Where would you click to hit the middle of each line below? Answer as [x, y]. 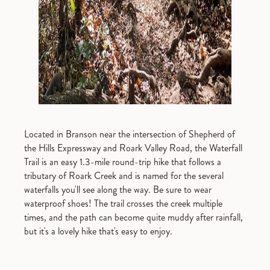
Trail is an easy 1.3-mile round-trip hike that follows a [123, 162]
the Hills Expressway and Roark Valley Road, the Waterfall [133, 148]
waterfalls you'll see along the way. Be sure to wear [118, 189]
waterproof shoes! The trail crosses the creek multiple [123, 203]
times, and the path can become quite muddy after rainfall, [133, 217]
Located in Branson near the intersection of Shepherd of [130, 134]
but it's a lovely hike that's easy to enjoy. [98, 231]
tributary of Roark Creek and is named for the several [124, 175]
